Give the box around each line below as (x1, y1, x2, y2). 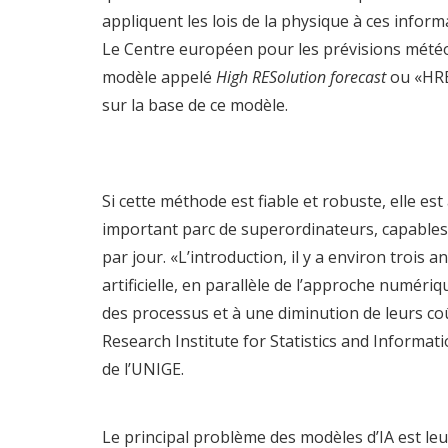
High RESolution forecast (216, 66, 386, 89)
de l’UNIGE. (102, 358, 184, 381)
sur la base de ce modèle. (102, 94, 288, 117)
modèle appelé (102, 66, 216, 89)
